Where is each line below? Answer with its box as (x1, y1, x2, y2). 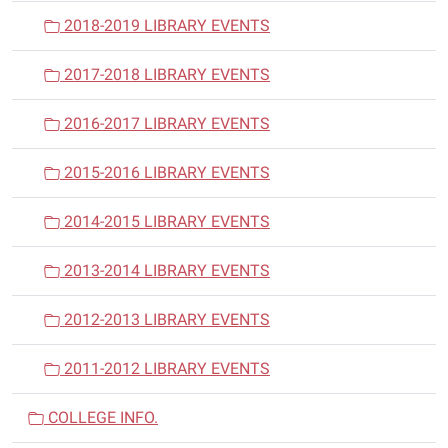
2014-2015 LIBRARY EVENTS (60, 212, 270, 232)
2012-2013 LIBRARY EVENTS (60, 310, 270, 330)
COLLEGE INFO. (44, 408, 158, 428)
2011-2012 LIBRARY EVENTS (60, 359, 270, 379)
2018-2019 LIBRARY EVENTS (60, 16, 270, 36)
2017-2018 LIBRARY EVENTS (60, 65, 270, 85)
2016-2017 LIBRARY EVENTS (60, 114, 270, 134)
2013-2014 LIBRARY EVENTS (60, 261, 270, 281)
